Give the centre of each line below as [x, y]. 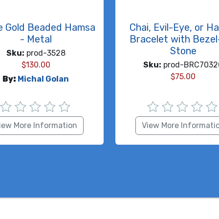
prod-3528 [45, 53]
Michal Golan [44, 79]
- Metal [36, 39]
